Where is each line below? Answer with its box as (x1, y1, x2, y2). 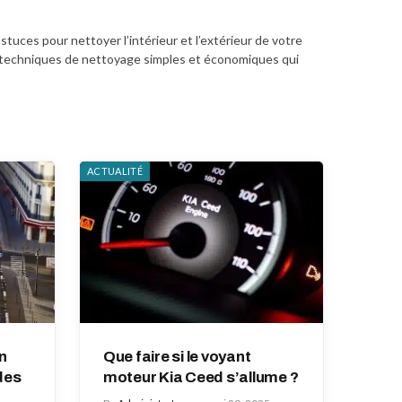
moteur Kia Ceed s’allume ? (103, 369, 299, 387)
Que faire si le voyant (103, 348, 251, 366)
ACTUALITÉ (87, 164, 143, 177)
